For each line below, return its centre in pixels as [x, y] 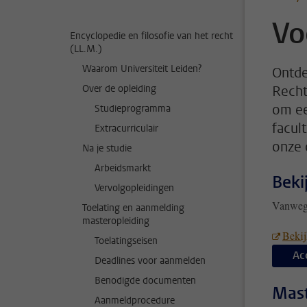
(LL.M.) [86, 49]
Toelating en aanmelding [133, 208]
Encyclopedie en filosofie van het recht [151, 36]
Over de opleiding [119, 89]
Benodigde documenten [145, 281]
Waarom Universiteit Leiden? [142, 69]
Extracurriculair [126, 128]
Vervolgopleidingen [134, 188]
